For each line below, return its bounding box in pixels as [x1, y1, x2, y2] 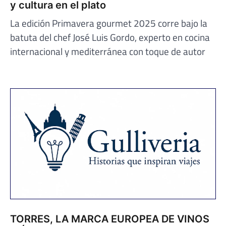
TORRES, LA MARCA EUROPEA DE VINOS [10, 212, 209, 225]
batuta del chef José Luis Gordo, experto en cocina [10, 29, 210, 44]
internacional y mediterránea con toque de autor [10, 43, 205, 59]
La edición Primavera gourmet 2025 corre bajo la [10, 15, 207, 30]
